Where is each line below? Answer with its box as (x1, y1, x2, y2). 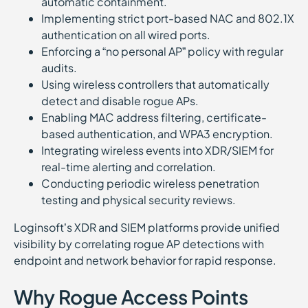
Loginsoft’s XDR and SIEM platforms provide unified (14, 220, 280, 234)
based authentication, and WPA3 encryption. (41, 126, 277, 141)
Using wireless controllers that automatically (41, 77, 269, 91)
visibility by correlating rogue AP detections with (14, 236, 264, 251)
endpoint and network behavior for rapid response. (14, 253, 276, 267)
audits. (41, 60, 81, 75)
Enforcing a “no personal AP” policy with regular (41, 44, 283, 58)
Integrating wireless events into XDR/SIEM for (41, 143, 274, 157)
